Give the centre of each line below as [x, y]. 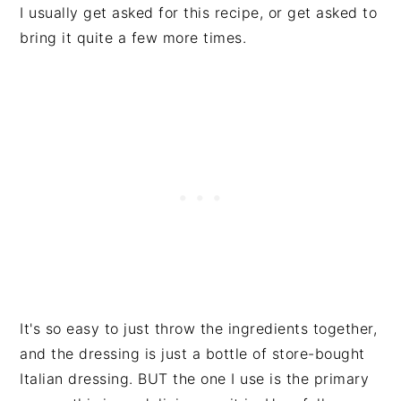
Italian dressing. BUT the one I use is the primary [195, 378]
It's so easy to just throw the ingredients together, [199, 328]
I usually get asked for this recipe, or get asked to [199, 12]
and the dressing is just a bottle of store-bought [192, 353]
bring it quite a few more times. [133, 37]
